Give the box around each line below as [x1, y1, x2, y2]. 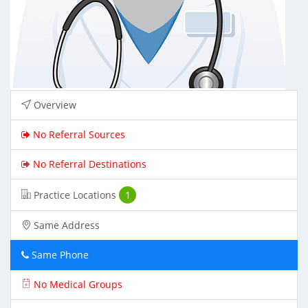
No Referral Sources [30, 128, 125, 141]
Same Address [31, 219, 100, 232]
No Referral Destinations [30, 157, 146, 170]
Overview [31, 98, 76, 111]
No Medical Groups [31, 278, 122, 291]
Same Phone [29, 248, 89, 261]
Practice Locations [31, 188, 116, 201]
